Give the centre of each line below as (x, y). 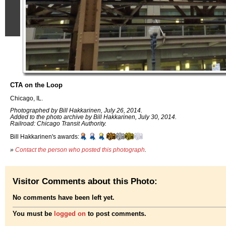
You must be (33, 214)
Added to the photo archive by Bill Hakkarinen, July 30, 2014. (93, 117)
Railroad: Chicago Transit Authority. (58, 124)
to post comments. (116, 214)
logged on (70, 214)
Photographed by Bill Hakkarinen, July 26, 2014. (76, 110)
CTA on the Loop (36, 85)
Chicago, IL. (26, 98)
